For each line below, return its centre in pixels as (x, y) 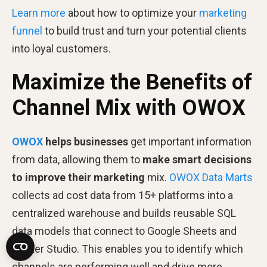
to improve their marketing (78, 178)
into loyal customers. (61, 49)
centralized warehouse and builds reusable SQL (124, 213)
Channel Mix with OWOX (129, 108)
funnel (27, 31)
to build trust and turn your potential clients (145, 31)
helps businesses (86, 142)
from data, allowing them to (77, 160)
